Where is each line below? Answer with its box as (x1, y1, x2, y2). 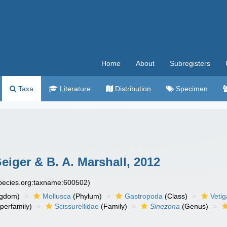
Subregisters (170, 59, 210, 67)
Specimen (174, 85, 208, 93)
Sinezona (150, 202, 180, 210)
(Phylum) (71, 192, 102, 200)
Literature (58, 85, 91, 93)
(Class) (163, 192, 188, 200)
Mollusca (43, 192, 71, 200)
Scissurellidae (55, 202, 99, 210)
